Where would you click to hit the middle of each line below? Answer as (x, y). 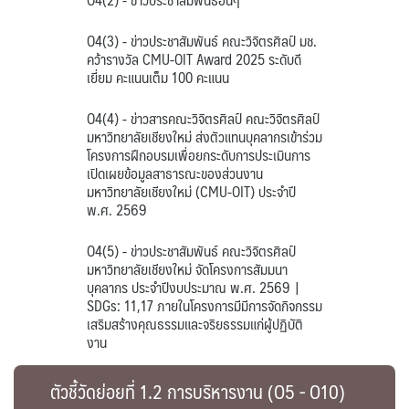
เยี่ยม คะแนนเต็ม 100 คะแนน (158, 77)
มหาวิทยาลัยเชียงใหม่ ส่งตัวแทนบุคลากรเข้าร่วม (204, 136)
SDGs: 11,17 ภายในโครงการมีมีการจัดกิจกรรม (204, 305)
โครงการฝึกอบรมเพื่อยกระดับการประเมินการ (199, 155)
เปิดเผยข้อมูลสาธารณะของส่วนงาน (175, 173)
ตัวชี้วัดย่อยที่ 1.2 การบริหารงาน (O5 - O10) (198, 391)
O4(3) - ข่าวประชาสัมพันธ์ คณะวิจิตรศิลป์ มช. (202, 41)
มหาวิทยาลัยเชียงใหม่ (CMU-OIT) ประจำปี (191, 191)
